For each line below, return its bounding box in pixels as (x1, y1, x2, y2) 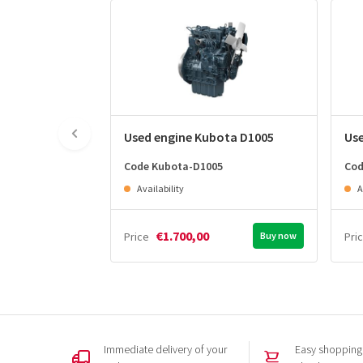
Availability (137, 182, 184, 195)
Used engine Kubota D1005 (124, 129, 274, 146)
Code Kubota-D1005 (124, 159, 223, 174)
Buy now (260, 229, 297, 242)
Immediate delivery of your (104, 342, 227, 357)
